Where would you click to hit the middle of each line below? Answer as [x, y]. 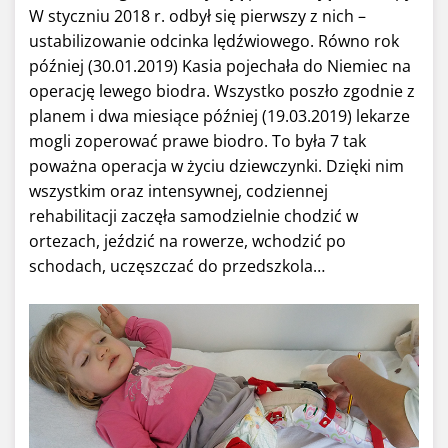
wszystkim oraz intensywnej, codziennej [178, 191]
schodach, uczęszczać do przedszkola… [177, 266]
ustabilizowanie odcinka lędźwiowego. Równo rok [214, 41]
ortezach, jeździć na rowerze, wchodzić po [187, 241]
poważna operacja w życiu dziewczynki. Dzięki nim [216, 166]
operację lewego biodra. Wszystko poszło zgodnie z [222, 91]
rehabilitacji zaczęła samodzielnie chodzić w [193, 216]
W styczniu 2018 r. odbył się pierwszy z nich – [197, 16]
